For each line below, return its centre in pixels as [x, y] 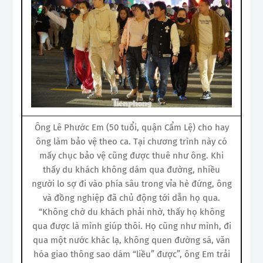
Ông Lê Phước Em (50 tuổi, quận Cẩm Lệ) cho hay [131, 127]
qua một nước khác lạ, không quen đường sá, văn [131, 240]
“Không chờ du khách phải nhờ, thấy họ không [131, 212]
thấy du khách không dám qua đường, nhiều [131, 169]
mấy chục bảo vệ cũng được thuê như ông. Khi [131, 155]
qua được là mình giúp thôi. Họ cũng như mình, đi [131, 226]
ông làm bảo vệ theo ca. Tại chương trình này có [131, 141]
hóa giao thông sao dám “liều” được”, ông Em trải [131, 254]
